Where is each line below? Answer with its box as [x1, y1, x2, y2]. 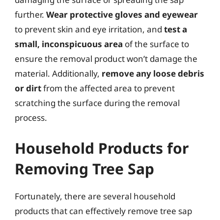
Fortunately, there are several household [15, 190, 175, 202]
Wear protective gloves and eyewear [46, 9, 198, 20]
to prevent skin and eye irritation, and [15, 24, 164, 35]
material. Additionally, [15, 68, 102, 79]
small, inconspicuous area [15, 38, 123, 50]
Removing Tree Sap [15, 158, 154, 179]
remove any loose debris [102, 68, 204, 79]
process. [15, 112, 47, 123]
